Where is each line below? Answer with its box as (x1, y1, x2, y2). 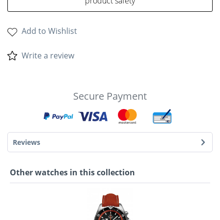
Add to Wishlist (22, 26, 77, 36)
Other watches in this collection (10, 167, 135, 178)
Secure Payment (73, 89, 147, 103)
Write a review (22, 50, 74, 61)
